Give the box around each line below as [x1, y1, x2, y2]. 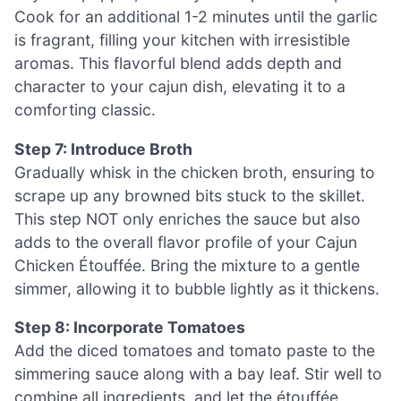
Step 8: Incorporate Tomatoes [14, 318, 245, 337]
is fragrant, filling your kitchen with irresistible [14, 30, 350, 50]
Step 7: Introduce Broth [14, 139, 192, 158]
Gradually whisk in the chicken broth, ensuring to [14, 162, 375, 182]
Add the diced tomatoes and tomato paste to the [14, 341, 375, 361]
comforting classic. [14, 100, 156, 120]
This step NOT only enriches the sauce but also [14, 209, 361, 228]
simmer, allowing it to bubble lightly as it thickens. [14, 278, 380, 298]
